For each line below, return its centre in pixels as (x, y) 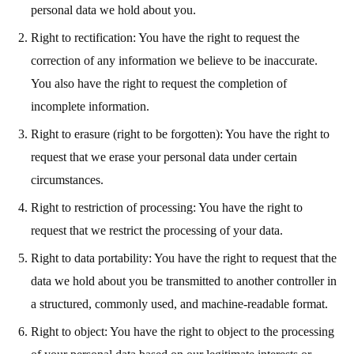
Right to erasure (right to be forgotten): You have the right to (180, 134)
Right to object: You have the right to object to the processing (182, 331)
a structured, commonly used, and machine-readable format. (179, 303)
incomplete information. (90, 106)
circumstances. (67, 179)
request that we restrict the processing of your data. (156, 230)
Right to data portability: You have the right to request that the (183, 258)
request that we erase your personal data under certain (164, 156)
